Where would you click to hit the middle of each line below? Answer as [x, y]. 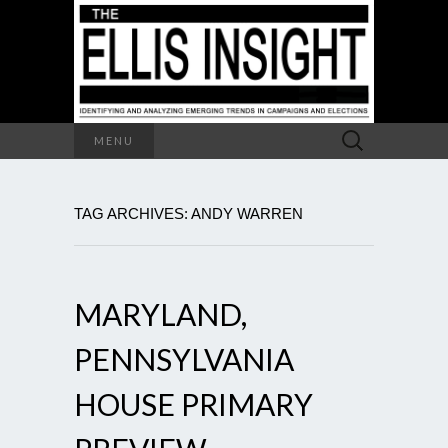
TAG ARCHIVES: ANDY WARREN [188, 213]
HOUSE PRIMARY [193, 403]
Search [353, 132]
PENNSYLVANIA [184, 358]
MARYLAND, [160, 313]
